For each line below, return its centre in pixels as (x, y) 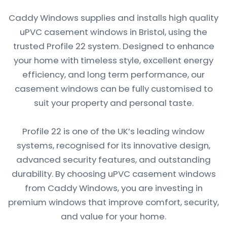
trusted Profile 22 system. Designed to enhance (113, 46)
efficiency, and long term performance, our (113, 74)
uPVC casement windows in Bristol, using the (113, 32)
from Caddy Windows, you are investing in (113, 188)
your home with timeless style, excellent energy (113, 60)
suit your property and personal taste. (113, 103)
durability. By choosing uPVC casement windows (113, 174)
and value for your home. (113, 216)
